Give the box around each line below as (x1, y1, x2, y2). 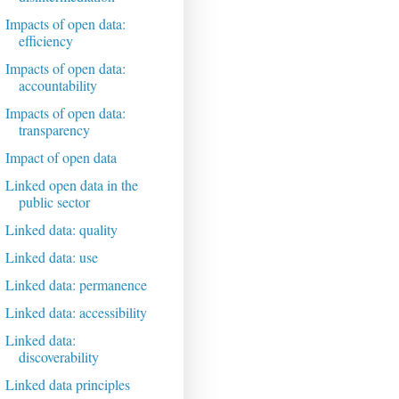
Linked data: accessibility (4, 303, 147, 322)
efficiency (18, 31, 73, 51)
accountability (18, 76, 97, 95)
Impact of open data (4, 148, 117, 167)
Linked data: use (4, 248, 98, 267)
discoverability (18, 347, 99, 367)
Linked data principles (4, 375, 130, 395)
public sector (18, 192, 90, 212)
